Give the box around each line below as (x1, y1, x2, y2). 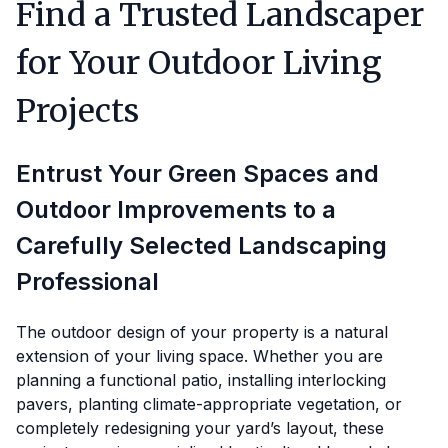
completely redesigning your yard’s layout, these (16, 418, 384, 439)
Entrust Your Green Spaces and (16, 159, 379, 189)
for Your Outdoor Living (16, 43, 382, 83)
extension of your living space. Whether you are (16, 346, 383, 367)
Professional (16, 267, 159, 297)
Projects (16, 91, 139, 131)
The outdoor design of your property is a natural (16, 322, 388, 343)
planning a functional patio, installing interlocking (16, 370, 386, 391)
